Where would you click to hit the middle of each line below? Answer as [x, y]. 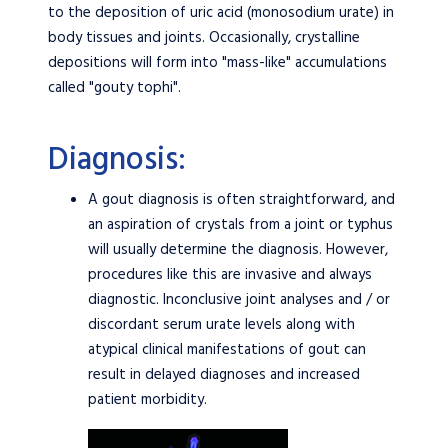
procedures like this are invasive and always [230, 275]
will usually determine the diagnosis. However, [238, 250]
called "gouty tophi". [114, 88]
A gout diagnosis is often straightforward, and [241, 200]
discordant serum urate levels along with [221, 325]
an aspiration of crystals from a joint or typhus [240, 225]
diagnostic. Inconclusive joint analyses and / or [239, 300]
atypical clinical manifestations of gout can [227, 350]
